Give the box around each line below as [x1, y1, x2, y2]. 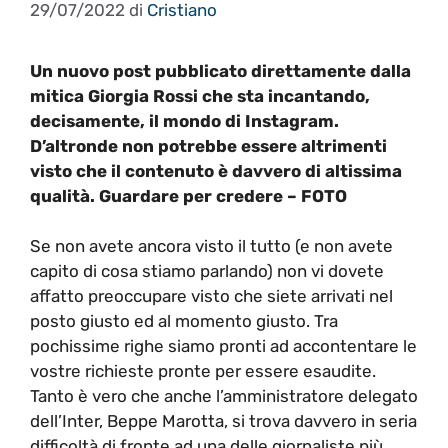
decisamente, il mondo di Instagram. [30, 110, 339, 131]
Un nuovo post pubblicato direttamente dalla [30, 60, 411, 81]
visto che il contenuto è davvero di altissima [30, 160, 402, 181]
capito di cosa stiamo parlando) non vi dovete [30, 261, 384, 281]
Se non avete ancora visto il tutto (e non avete [30, 236, 393, 256]
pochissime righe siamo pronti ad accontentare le [30, 336, 417, 356]
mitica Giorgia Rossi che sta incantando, [30, 85, 370, 106]
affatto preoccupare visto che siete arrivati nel [30, 286, 393, 306]
